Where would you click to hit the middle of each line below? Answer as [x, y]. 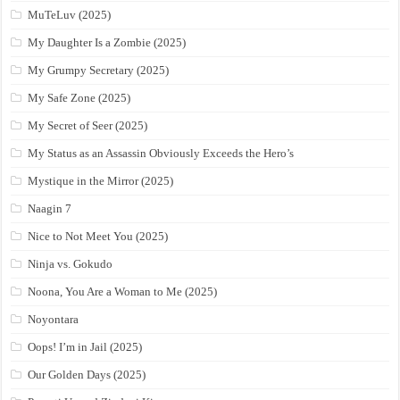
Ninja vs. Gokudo [71, 264]
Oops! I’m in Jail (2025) [85, 347]
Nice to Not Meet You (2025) [98, 237]
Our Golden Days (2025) [87, 375]
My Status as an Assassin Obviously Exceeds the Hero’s [161, 154]
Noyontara [54, 320]
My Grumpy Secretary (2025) [99, 71]
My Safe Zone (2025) [79, 98]
